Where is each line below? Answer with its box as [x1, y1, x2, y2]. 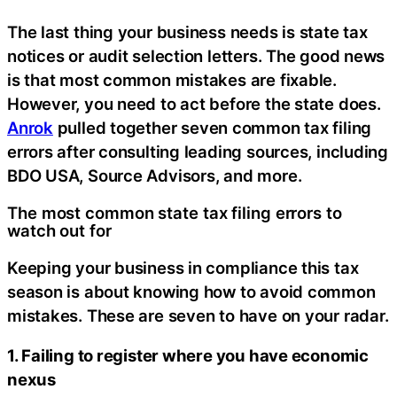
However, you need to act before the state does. [7, 93, 381, 113]
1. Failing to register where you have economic [7, 346, 369, 366]
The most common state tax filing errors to [7, 203, 342, 223]
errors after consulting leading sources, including [7, 141, 388, 161]
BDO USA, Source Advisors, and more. [7, 165, 302, 185]
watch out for [7, 221, 112, 241]
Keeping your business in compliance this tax [7, 257, 359, 277]
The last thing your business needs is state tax [7, 21, 368, 42]
